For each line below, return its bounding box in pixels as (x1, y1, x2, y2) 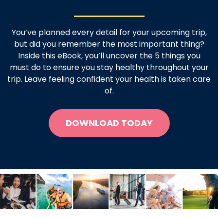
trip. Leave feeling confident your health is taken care (7, 73, 211, 85)
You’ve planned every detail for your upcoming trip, (11, 26, 207, 38)
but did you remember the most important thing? (14, 38, 204, 50)
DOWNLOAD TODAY (65, 116, 153, 129)
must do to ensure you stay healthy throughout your (9, 61, 209, 73)
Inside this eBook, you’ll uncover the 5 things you (18, 50, 200, 61)
